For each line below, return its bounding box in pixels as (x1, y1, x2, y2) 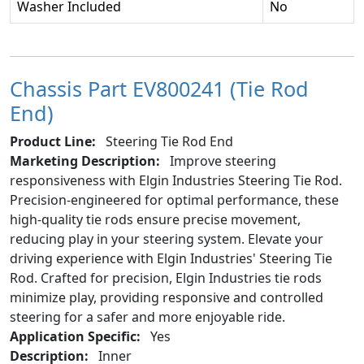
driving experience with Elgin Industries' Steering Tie (10, 249, 332, 267)
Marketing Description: (10, 152, 160, 170)
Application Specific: (10, 327, 141, 345)
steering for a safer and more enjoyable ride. (10, 308, 285, 326)
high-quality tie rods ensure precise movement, (10, 210, 301, 228)
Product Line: (10, 132, 96, 150)
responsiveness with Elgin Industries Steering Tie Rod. (10, 171, 342, 189)
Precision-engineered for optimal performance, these (10, 191, 339, 209)
